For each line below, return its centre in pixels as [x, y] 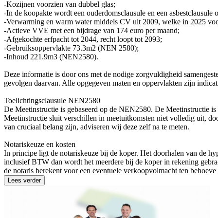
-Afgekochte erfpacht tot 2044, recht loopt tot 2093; [83, 39]
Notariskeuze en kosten [40, 144]
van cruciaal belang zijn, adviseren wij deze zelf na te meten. [97, 127]
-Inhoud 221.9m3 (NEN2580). [51, 56]
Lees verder [24, 180]
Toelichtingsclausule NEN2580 [52, 100]
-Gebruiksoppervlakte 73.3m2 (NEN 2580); [71, 48]
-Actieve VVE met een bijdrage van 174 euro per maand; [92, 30]
